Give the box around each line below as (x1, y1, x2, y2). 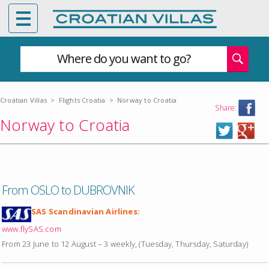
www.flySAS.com (2, 223, 61, 234)
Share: (215, 103, 237, 113)
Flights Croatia (58, 95, 106, 104)
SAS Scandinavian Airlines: (31, 206, 141, 217)
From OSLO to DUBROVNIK (2, 182, 134, 198)
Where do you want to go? (57, 50, 190, 67)
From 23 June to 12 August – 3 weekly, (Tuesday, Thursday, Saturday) (2, 238, 249, 249)
